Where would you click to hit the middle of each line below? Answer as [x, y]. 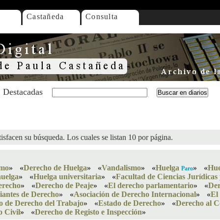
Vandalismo [121, 168]
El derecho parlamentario [151, 185]
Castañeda [45, 16]
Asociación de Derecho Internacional [135, 194]
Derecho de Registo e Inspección [88, 212]
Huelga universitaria [67, 177]
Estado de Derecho [130, 203]
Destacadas [23, 92]
